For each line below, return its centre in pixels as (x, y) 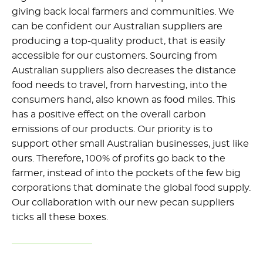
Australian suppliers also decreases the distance (124, 70)
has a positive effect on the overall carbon (109, 114)
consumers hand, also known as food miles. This (124, 100)
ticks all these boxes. (60, 217)
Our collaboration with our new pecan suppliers (123, 202)
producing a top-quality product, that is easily (119, 41)
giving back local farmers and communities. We (123, 11)
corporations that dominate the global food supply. (131, 188)
